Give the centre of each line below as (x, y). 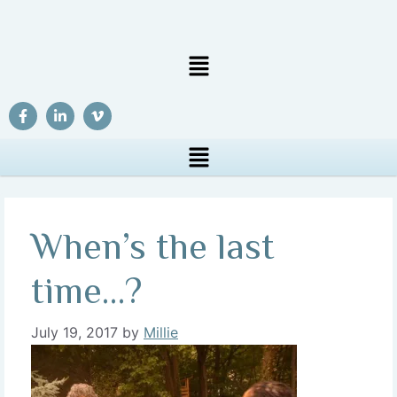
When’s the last (153, 245)
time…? (86, 290)
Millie (161, 332)
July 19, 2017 (74, 332)
